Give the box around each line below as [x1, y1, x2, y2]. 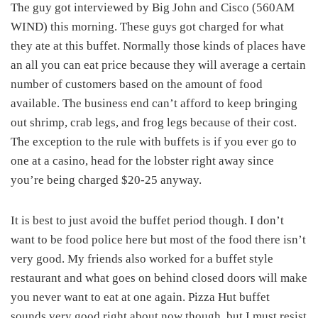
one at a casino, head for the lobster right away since [11, 154, 274, 168]
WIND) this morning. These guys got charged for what [11, 20, 284, 34]
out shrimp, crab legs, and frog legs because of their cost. [11, 116, 297, 130]
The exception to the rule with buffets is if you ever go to [11, 135, 297, 149]
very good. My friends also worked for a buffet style [11, 252, 273, 266]
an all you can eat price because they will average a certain [11, 58, 306, 72]
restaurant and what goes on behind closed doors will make [11, 271, 307, 285]
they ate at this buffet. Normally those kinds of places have [11, 39, 306, 53]
